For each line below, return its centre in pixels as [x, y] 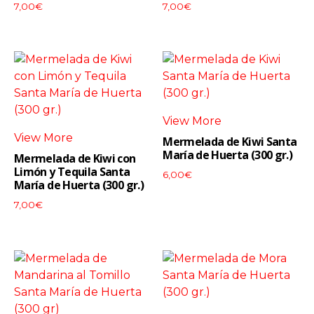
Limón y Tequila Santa [72, 172]
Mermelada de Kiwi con [75, 159]
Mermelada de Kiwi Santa [230, 142]
